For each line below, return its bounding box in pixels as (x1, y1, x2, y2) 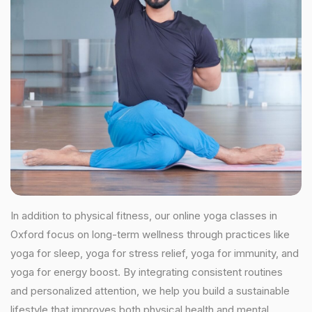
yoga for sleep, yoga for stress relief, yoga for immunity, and (10, 247, 299, 260)
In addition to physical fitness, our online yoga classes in (10, 209, 277, 222)
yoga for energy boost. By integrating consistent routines (10, 265, 283, 279)
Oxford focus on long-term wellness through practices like (10, 228, 290, 241)
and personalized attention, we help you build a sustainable (10, 284, 290, 297)
